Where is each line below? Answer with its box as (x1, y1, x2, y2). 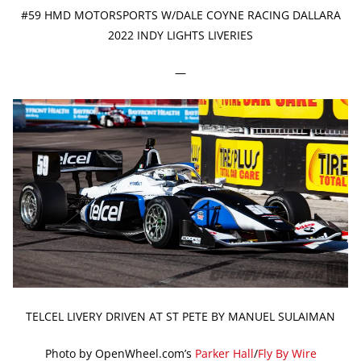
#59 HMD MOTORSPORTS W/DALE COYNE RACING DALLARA (20, 6, 341, 23)
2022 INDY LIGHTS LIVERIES (108, 27, 253, 43)
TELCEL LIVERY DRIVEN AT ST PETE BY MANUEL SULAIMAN (26, 308, 335, 324)
